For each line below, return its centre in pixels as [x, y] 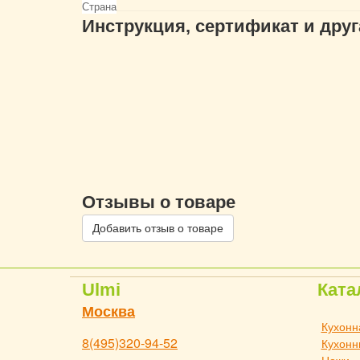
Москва [108, 311]
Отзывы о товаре [159, 202]
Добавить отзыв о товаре [158, 228]
